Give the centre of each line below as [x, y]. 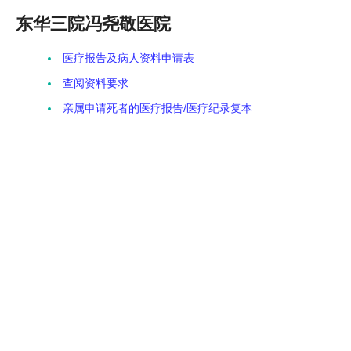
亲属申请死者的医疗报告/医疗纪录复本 [157, 108]
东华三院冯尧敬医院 [93, 24]
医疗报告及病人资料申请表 [128, 58]
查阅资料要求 [96, 83]
